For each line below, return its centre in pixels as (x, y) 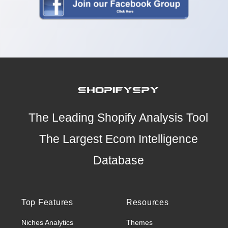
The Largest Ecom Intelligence (118, 139)
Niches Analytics (47, 223)
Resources (147, 203)
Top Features (47, 203)
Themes (139, 223)
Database (118, 161)
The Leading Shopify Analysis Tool (119, 118)
